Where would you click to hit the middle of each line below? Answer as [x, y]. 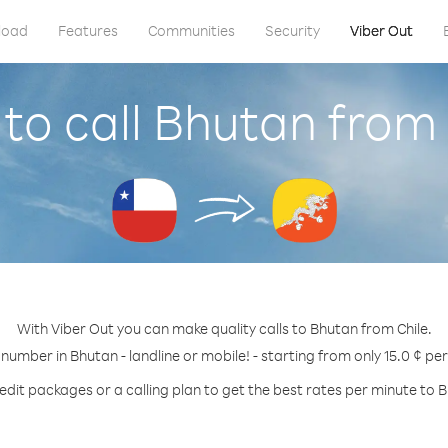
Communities [191, 30]
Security [292, 30]
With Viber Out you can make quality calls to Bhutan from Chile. [224, 328]
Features [87, 30]
